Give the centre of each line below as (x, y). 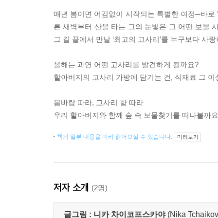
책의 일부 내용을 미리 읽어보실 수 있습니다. (115, 137)
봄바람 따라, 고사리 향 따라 (99, 102)
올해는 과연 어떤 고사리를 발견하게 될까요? (126, 64)
